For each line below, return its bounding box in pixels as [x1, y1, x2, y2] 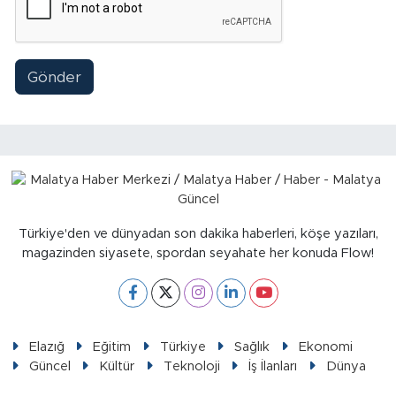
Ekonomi [298, 339, 353, 354]
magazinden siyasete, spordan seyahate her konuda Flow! [22, 246, 374, 260]
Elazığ [28, 339, 65, 354]
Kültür [99, 359, 135, 373]
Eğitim [93, 339, 132, 354]
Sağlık [234, 339, 270, 354]
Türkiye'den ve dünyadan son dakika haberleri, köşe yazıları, [18, 226, 378, 240]
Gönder [27, 69, 81, 85]
